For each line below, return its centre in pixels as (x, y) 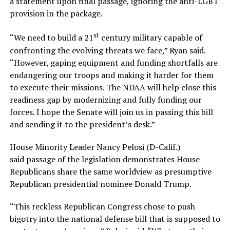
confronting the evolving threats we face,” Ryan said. (107, 50)
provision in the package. (56, 14)
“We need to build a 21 (51, 38)
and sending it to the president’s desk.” (82, 124)
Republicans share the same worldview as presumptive (110, 171)
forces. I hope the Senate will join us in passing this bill (111, 112)
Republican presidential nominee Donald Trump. (100, 184)
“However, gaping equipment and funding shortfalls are (113, 62)
